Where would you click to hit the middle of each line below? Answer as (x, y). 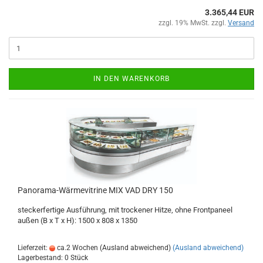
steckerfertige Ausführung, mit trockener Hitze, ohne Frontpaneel (125, 210)
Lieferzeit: (33, 248)
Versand (241, 23)
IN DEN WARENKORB (131, 79)
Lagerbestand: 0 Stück (53, 258)
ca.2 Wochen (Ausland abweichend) (113, 248)
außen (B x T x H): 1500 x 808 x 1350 (77, 220)
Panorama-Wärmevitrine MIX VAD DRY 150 (95, 190)
